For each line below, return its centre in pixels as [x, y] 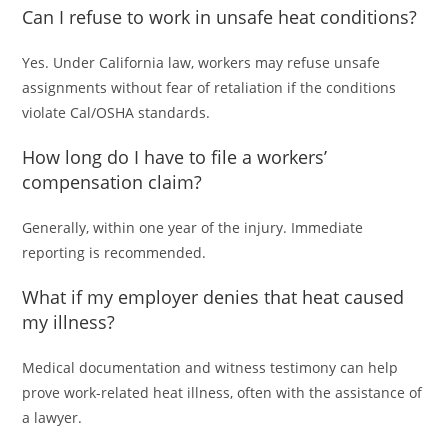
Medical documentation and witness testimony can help [210, 368]
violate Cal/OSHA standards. [116, 113]
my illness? [69, 322]
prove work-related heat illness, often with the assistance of [222, 393]
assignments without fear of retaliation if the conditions [209, 88]
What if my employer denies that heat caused [213, 297]
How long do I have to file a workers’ [175, 157]
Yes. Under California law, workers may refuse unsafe [201, 63]
